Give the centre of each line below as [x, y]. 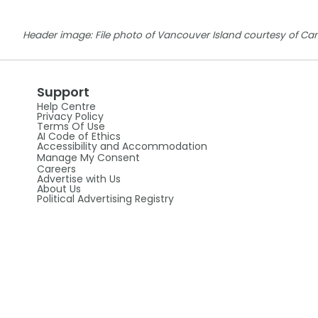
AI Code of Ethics [78, 136]
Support [63, 92]
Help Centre [66, 106]
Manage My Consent [88, 157]
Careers [56, 169]
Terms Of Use [71, 126]
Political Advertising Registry [105, 198]
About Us [59, 188]
